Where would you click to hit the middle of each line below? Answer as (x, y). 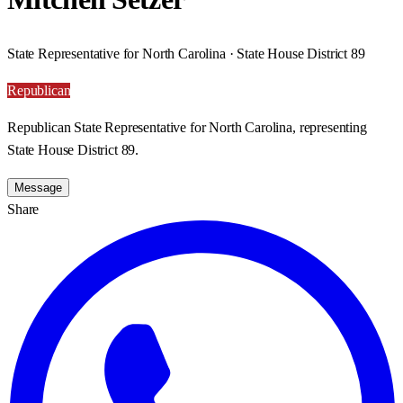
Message (38, 187)
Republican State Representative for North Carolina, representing (187, 127)
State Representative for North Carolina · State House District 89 (186, 53)
